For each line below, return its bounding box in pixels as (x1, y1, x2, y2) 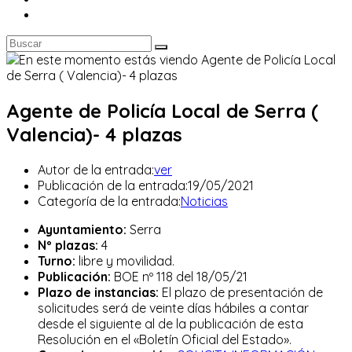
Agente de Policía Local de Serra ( (6, 98, 318, 123)
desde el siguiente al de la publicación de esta (38, 315, 303, 332)
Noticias (181, 192, 228, 209)
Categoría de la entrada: (38, 192, 181, 209)
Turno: (38, 252, 75, 269)
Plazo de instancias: (38, 284, 159, 300)
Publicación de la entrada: (38, 177, 188, 193)
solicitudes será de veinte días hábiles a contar (38, 299, 309, 316)
